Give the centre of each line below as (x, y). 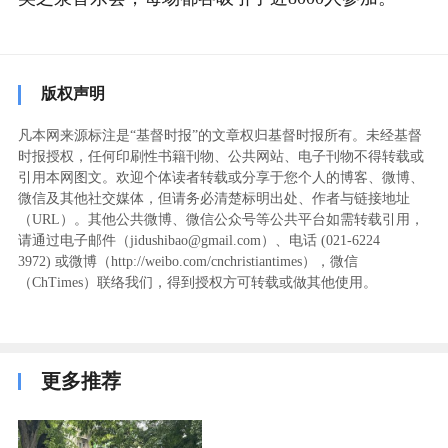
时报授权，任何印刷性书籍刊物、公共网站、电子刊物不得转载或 (220, 157)
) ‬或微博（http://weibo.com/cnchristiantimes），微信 (201, 262)
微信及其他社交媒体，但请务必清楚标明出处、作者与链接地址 (213, 199)
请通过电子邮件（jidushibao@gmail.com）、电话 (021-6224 (198, 241)
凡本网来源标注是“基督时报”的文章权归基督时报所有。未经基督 (219, 136)
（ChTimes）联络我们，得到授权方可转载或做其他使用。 (197, 283)
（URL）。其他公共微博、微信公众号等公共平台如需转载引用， (220, 220)
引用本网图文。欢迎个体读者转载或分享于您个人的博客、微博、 (220, 178)
